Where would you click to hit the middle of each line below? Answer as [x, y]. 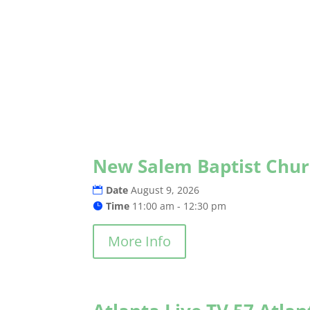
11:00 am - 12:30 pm [180, 206]
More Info [140, 241]
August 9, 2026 [165, 190]
